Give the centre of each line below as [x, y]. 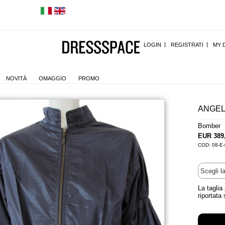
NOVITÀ [16, 78]
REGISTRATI [187, 45]
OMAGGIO [52, 78]
